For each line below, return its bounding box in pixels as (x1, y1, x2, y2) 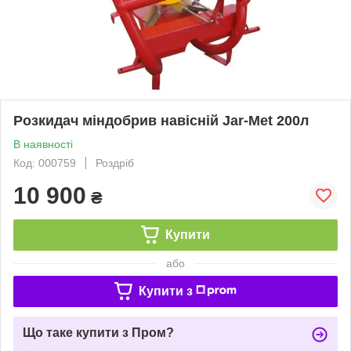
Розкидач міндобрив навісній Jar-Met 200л (13, 112, 309, 128)
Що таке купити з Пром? (23, 325, 174, 339)
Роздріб (96, 156, 134, 169)
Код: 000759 (13, 156, 76, 169)
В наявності (13, 137, 73, 150)
